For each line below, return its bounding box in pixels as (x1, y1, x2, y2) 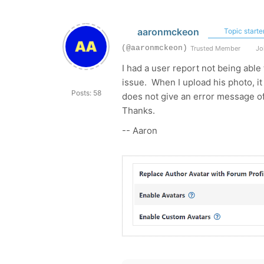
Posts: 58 (71, 88, 101, 97)
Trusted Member (190, 44, 240, 52)
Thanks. (122, 105, 155, 116)
